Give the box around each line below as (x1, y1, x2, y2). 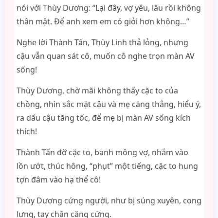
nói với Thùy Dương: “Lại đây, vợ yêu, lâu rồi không (16, 2, 201, 13)
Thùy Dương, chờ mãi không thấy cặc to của (16, 85, 178, 96)
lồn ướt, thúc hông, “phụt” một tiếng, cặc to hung (16, 161, 198, 171)
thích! (16, 126, 37, 137)
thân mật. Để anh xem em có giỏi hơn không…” (16, 16, 189, 27)
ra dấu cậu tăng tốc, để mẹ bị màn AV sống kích (16, 112, 191, 123)
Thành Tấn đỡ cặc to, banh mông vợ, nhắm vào (16, 147, 188, 158)
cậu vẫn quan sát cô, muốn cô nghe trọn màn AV (16, 51, 195, 61)
